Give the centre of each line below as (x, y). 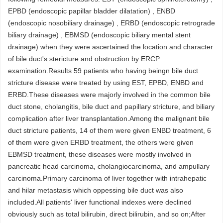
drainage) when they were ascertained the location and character (111, 47)
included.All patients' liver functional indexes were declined (100, 202)
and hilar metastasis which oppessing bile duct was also (96, 190)
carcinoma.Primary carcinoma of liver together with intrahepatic (107, 178)
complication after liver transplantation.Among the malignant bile (109, 119)
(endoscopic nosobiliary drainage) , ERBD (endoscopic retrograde (111, 23)
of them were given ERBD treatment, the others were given (101, 143)
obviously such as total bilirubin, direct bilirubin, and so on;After (107, 214)
